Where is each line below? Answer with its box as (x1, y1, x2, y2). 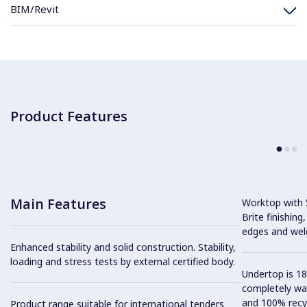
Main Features (10, 194, 106, 213)
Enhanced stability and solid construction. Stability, (10, 240, 236, 254)
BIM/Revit (10, 2, 59, 16)
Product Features (10, 106, 127, 125)
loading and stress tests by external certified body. (10, 254, 235, 268)
